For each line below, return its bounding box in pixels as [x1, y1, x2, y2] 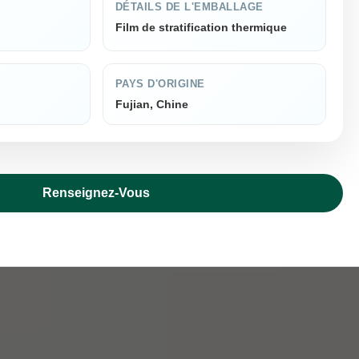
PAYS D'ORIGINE [115, 78, 205, 90]
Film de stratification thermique [115, 21, 287, 34]
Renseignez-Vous [42, 186, 151, 200]
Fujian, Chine [115, 98, 188, 111]
